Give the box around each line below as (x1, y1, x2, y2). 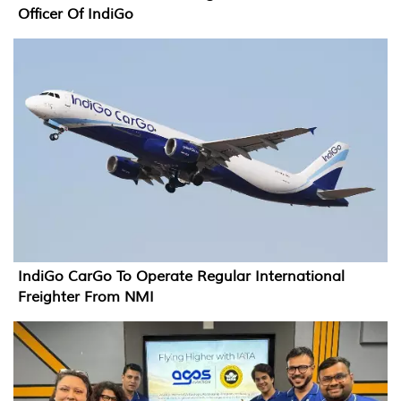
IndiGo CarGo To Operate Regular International (18, 268, 345, 286)
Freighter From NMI (18, 288, 154, 307)
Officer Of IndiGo (18, 4, 133, 23)
